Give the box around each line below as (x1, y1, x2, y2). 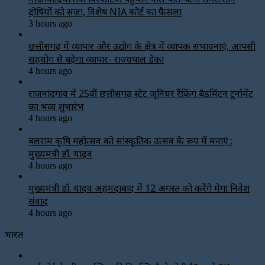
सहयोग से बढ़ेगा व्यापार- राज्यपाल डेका (28, 52, 164, 66)
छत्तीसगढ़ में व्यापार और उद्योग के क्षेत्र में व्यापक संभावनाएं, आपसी (28, 39, 256, 53)
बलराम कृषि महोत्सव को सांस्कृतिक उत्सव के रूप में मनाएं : (28, 134, 232, 147)
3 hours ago (28, 18, 72, 28)
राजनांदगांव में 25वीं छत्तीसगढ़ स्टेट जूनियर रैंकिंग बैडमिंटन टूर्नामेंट (28, 86, 253, 100)
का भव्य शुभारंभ (28, 99, 84, 113)
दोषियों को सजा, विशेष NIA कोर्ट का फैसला (28, 5, 182, 18)
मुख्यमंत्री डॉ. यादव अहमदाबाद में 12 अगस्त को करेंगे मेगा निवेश (28, 181, 250, 195)
